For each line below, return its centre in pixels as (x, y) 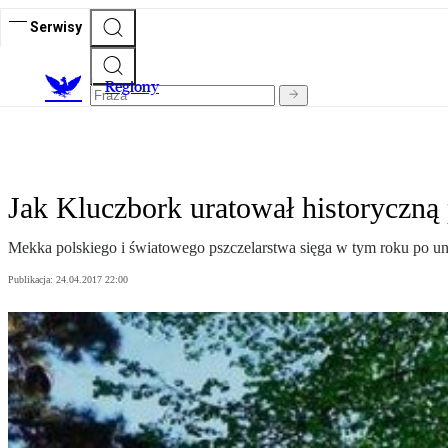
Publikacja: (32, 280)
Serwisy (56, 26)
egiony (137, 87)
